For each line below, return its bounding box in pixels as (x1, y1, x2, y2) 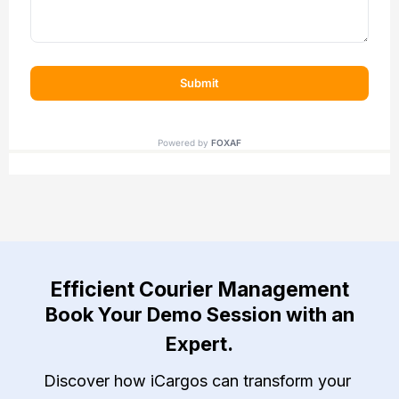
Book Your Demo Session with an (45, 303, 354, 326)
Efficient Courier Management (50, 277, 349, 302)
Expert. (166, 332, 233, 355)
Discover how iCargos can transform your (44, 371, 351, 390)
